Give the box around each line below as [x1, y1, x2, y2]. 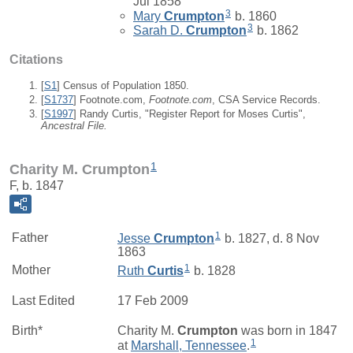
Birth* [12, 323, 43, 337]
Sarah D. [133, 24, 186, 38]
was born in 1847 [238, 323, 337, 337]
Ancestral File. [41, 120, 107, 132]
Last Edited [12, 293, 75, 307]
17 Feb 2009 [117, 293, 188, 307]
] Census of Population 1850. [57, 79, 189, 91]
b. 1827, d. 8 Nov [221, 231, 319, 245]
